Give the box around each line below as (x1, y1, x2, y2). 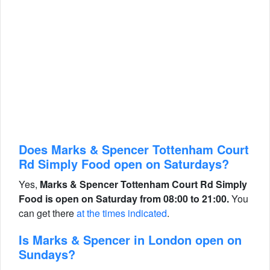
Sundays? (19, 245, 75, 263)
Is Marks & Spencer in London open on (19, 231, 242, 248)
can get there (19, 206, 77, 220)
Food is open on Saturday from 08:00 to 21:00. (19, 192, 229, 206)
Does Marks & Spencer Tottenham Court (19, 140, 249, 158)
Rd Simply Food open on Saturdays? (19, 155, 229, 172)
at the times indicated (77, 206, 167, 220)
